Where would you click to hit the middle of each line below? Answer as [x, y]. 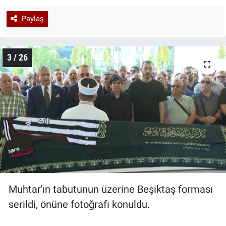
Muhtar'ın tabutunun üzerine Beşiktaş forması [111, 189]
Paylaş [33, 19]
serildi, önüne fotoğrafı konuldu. [79, 204]
